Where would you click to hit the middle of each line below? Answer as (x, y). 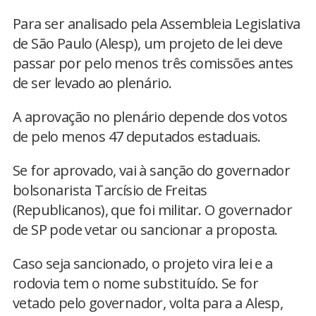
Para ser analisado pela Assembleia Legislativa (157, 23)
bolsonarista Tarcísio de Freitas (110, 190)
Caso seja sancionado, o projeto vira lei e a (143, 263)
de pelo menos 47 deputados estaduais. (137, 136)
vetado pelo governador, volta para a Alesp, (148, 303)
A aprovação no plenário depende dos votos (150, 116)
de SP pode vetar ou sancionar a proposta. (145, 229)
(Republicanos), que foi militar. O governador (152, 209)
